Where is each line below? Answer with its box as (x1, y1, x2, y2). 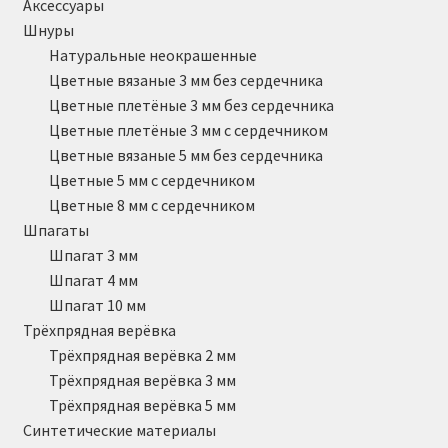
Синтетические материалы (22, 419, 216, 440)
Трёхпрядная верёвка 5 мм (48, 394, 236, 415)
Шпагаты (22, 219, 89, 240)
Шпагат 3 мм (48, 244, 138, 265)
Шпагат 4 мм (48, 269, 138, 290)
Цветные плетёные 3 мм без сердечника (48, 94, 334, 115)
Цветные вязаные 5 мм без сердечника (48, 144, 323, 165)
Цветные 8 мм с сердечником (48, 194, 255, 215)
